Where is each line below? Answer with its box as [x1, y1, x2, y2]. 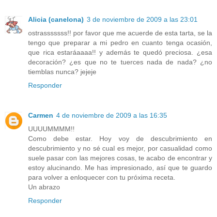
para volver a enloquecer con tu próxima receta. [28, 173, 175, 182]
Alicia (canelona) [28, 15, 84, 24]
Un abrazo [28, 183, 60, 191]
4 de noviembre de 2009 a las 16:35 [56, 111, 167, 120]
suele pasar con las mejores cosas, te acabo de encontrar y [28, 154, 212, 162]
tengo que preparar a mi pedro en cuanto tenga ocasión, [28, 39, 212, 47]
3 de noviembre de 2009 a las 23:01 [87, 15, 198, 24]
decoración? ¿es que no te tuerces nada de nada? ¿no [28, 58, 212, 66]
